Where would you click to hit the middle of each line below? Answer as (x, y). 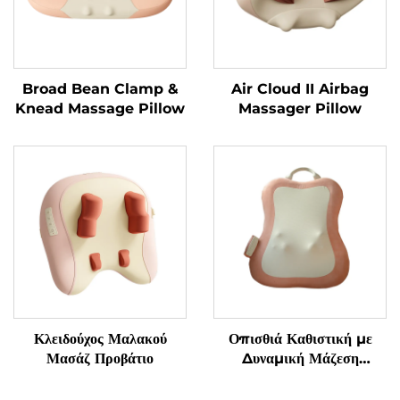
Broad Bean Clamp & (100, 89)
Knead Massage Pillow (100, 108)
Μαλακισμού (300, 378)
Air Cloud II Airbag (300, 89)
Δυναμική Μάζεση (300, 358)
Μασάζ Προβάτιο (100, 358)
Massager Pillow (300, 108)
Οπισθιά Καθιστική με (300, 339)
